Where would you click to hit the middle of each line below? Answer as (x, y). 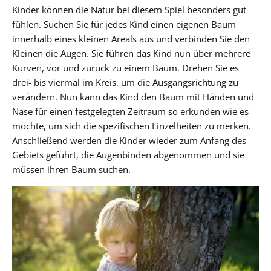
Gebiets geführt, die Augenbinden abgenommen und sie (128, 155)
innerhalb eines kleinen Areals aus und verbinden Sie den (131, 38)
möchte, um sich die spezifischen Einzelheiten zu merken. (132, 126)
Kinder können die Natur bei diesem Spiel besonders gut (129, 9)
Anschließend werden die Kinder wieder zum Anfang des (129, 140)
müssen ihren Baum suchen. (71, 169)
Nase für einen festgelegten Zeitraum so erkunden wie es (130, 111)
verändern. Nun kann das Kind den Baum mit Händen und (133, 96)
